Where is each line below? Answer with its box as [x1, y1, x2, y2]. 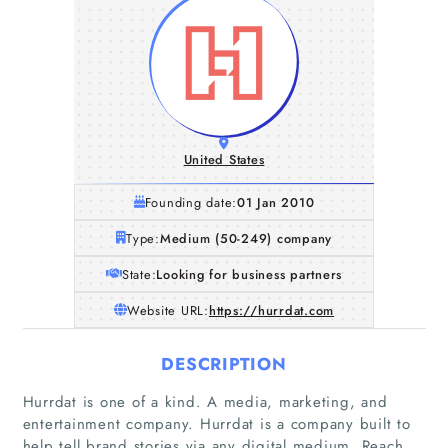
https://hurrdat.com [208, 300, 335, 320]
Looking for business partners [156, 264, 343, 284]
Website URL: [126, 300, 209, 320]
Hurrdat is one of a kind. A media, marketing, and [22, 390, 388, 413]
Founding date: [144, 192, 238, 212]
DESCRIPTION [161, 351, 287, 376]
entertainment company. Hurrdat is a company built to [22, 412, 411, 435]
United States [183, 150, 265, 169]
